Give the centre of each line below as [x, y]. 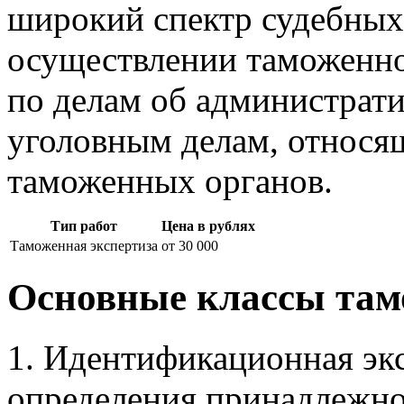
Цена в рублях [208, 225]
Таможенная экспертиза [84, 245]
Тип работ [84, 225]
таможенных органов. [170, 180]
